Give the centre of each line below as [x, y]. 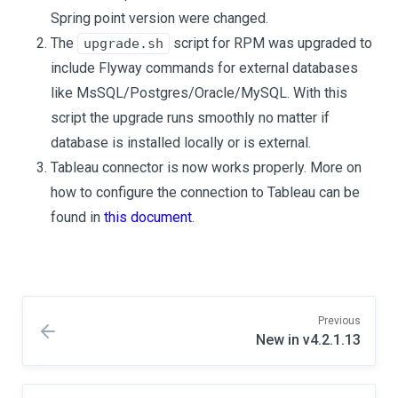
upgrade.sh [123, 44]
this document [148, 217]
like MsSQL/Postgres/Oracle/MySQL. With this [199, 93]
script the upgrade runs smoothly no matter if [190, 118]
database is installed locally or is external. [181, 143]
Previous [339, 321]
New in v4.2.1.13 [308, 340]
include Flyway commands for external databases [204, 68]
